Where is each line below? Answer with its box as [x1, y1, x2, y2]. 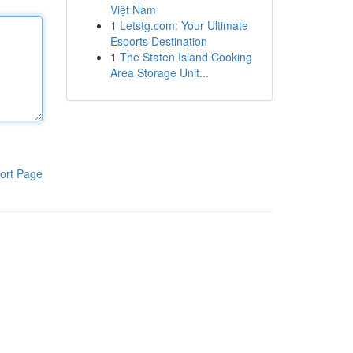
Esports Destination [110, 33, 207, 49]
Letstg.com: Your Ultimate [119, 17, 248, 33]
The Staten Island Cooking [119, 49, 252, 65]
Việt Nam [110, 2, 156, 17]
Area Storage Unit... [110, 65, 209, 80]
